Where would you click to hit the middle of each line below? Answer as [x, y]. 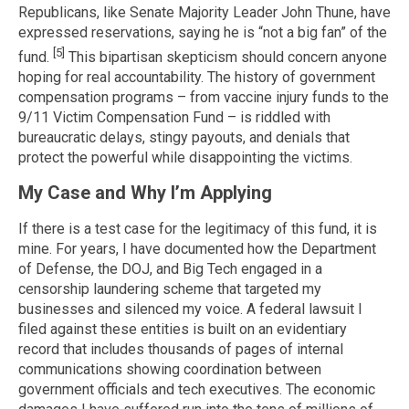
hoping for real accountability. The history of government [197, 77]
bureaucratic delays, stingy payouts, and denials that [184, 137]
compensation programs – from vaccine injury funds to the [204, 97]
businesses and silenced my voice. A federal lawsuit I [190, 309]
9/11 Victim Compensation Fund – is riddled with [174, 117]
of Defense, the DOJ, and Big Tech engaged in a [170, 269]
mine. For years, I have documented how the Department [197, 249]
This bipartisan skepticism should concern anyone [226, 57]
